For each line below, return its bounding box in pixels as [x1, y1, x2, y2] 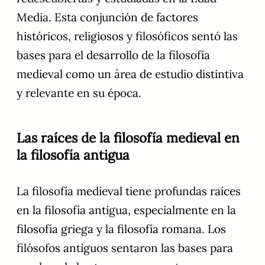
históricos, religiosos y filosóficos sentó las [17, 29, 238, 44]
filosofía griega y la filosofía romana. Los [17, 222, 226, 237]
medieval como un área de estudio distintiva [17, 67, 244, 82]
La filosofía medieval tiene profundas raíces [17, 184, 241, 199]
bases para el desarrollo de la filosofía [17, 48, 210, 63]
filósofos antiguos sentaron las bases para [17, 241, 233, 256]
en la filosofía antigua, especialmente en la [17, 203, 236, 218]
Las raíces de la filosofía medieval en [17, 129, 240, 147]
